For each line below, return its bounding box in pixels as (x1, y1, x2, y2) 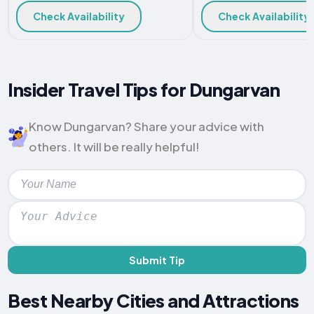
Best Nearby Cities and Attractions (8, 289, 299, 313)
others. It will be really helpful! (29, 138, 200, 154)
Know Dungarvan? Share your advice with (29, 118, 265, 134)
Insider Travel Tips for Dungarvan (8, 78, 280, 102)
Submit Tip (129, 253, 185, 266)
